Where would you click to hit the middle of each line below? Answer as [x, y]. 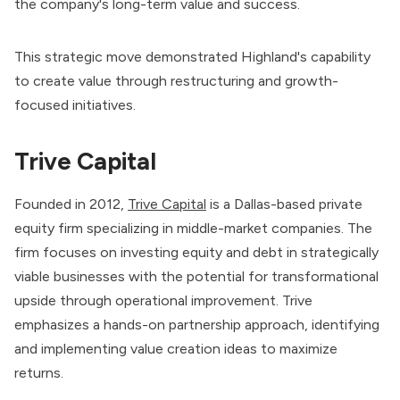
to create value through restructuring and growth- [176, 80]
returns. [39, 372]
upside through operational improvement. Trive [163, 300]
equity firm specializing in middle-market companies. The [193, 228]
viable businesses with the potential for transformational [196, 276]
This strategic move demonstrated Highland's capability [192, 56]
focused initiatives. [75, 104]
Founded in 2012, [71, 204]
